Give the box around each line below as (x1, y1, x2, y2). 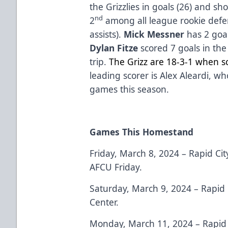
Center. (90, 195, 122, 208)
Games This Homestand (90, 125, 196, 138)
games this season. (90, 82, 172, 95)
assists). (90, 27, 124, 40)
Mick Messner (124, 27, 185, 40)
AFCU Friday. (90, 160, 145, 173)
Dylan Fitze (90, 41, 141, 54)
